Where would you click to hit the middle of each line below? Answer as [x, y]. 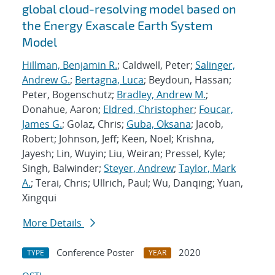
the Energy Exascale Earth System [118, 25]
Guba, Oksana [159, 124]
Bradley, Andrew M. [161, 95]
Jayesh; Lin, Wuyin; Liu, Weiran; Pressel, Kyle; [124, 154]
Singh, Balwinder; [63, 168]
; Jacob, [207, 124]
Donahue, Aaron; [63, 110]
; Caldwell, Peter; [156, 65]
